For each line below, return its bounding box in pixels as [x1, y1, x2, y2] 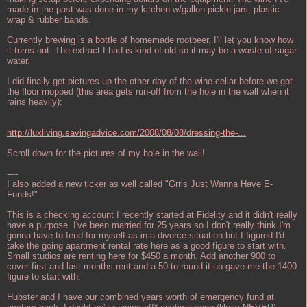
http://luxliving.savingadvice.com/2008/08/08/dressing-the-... [7, 127, 246, 138]
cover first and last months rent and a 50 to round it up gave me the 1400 [7, 260, 297, 271]
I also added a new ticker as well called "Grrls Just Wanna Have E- [7, 178, 273, 189]
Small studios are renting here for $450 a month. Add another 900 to [7, 250, 275, 261]
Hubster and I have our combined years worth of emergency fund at [7, 291, 274, 302]
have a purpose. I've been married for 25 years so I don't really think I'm [7, 219, 291, 230]
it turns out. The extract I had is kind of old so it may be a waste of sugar [7, 45, 297, 56]
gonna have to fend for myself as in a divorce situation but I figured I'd [7, 230, 284, 241]
